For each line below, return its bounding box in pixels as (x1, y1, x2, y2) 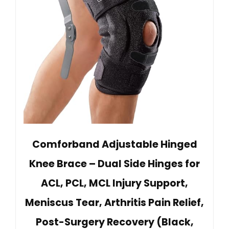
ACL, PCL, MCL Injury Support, (41, 176, 188, 191)
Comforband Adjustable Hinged (32, 138, 197, 152)
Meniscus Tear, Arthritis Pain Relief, (25, 196, 204, 210)
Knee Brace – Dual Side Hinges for (29, 157, 200, 171)
